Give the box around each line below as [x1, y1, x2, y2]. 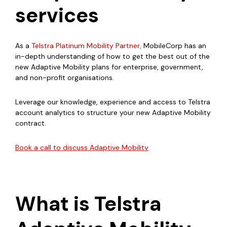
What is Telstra [15, 190, 161, 217]
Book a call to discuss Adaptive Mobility [15, 142, 148, 152]
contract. [15, 118, 46, 128]
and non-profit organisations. [15, 72, 116, 82]
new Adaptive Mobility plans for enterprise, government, [15, 62, 203, 71]
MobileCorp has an [141, 41, 206, 50]
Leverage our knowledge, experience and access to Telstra [15, 97, 210, 106]
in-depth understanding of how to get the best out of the [15, 51, 210, 61]
